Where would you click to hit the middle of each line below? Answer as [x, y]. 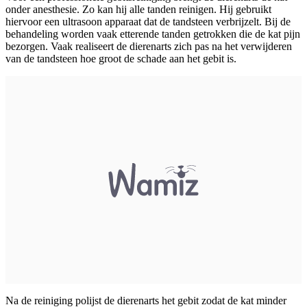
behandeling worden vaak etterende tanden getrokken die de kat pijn [153, 34]
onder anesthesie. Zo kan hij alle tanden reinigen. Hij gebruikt [138, 9]
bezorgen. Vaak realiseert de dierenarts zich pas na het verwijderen [149, 46]
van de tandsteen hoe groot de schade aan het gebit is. [121, 58]
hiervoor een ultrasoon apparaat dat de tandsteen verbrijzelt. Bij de [148, 21]
